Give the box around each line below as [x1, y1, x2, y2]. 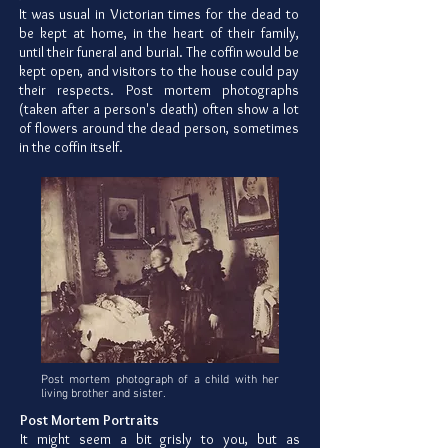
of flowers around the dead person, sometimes [19, 119, 299, 138]
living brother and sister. [41, 387, 166, 402]
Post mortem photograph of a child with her [41, 373, 279, 388]
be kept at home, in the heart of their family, [19, 24, 299, 43]
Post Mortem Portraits [20, 411, 159, 430]
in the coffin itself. [19, 138, 123, 157]
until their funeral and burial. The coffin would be [19, 43, 299, 62]
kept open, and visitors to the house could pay [19, 62, 299, 81]
